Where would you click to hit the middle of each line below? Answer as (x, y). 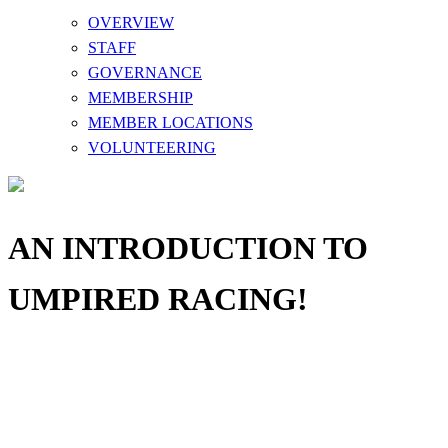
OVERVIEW (131, 23)
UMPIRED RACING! (158, 298)
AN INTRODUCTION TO (188, 247)
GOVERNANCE (145, 73)
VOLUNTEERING (152, 148)
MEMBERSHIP (140, 98)
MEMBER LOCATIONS (170, 123)
